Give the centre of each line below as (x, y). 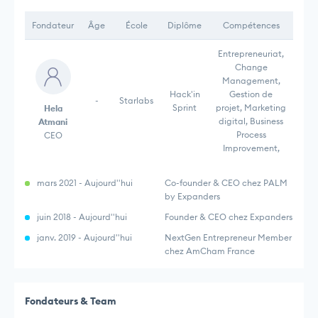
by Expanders (192, 197)
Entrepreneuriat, (251, 54)
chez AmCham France (209, 251)
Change (251, 67)
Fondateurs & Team (71, 301)
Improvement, (251, 148)
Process (251, 135)
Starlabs (136, 101)
